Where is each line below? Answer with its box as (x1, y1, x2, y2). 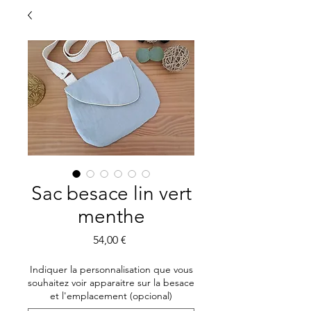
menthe (77, 205, 145, 228)
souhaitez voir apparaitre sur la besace (28, 276, 194, 289)
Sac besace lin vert (31, 182, 192, 205)
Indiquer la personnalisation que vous (29, 263, 193, 276)
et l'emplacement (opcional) (50, 289, 172, 302)
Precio (125, 233, 157, 246)
